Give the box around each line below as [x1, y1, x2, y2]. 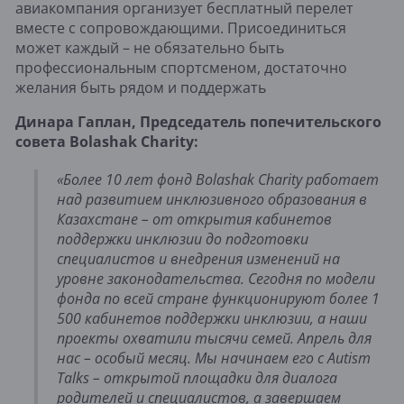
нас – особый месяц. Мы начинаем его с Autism [57, 347, 371, 368]
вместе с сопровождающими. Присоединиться [15, 17, 346, 38]
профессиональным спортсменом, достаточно [15, 57, 347, 78]
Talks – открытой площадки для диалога [57, 367, 337, 388]
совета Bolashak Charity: [15, 131, 198, 151]
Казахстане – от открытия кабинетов [57, 208, 332, 229]
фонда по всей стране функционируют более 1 [57, 288, 380, 308]
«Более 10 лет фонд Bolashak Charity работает [57, 169, 379, 189]
